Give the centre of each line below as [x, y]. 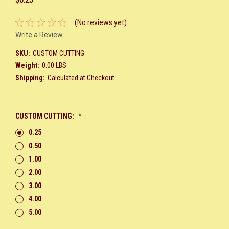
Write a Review [39, 35]
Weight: [27, 65]
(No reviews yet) [100, 22]
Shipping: [30, 77]
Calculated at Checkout [81, 77]
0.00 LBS [54, 65]
